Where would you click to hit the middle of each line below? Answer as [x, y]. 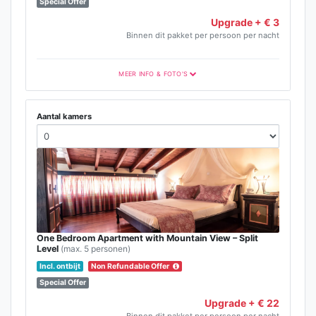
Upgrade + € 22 [242, 303]
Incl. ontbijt [60, 266]
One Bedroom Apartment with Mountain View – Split [147, 238]
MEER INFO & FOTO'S [153, 73]
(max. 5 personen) [96, 248]
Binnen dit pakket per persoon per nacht [203, 36]
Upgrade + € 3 [245, 23]
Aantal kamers [64, 117]
